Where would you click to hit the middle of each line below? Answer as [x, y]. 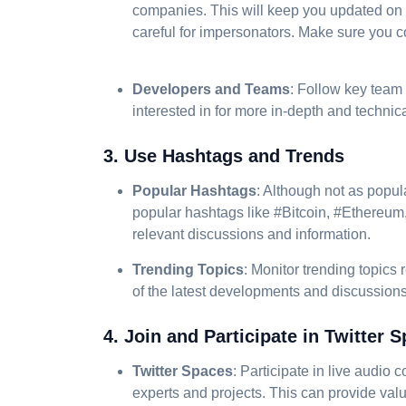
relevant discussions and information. [251, 234]
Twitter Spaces [183, 371]
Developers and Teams [211, 89]
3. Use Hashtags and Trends [224, 156]
